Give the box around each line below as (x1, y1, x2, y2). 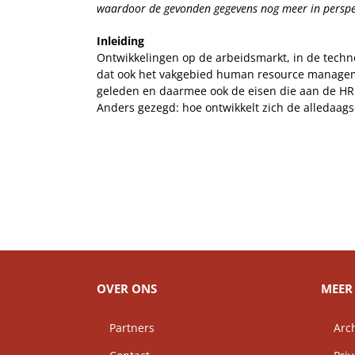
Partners (97, 320, 155, 335)
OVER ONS (97, 281, 157, 296)
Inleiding (97, 33, 144, 48)
